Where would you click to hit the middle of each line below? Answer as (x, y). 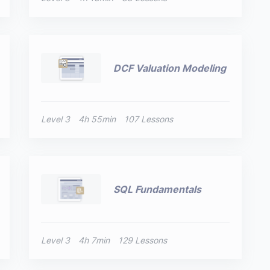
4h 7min (94, 240)
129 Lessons (143, 240)
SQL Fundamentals (158, 189)
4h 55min (97, 119)
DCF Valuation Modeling (170, 68)
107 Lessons (149, 119)
